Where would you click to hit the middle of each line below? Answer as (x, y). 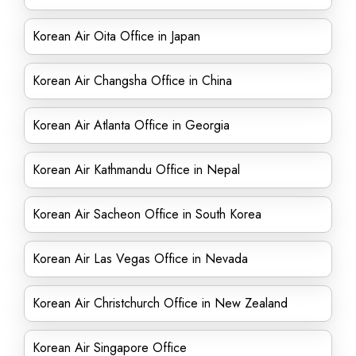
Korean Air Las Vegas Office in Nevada (140, 259)
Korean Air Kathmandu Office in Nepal (136, 170)
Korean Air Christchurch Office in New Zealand (160, 303)
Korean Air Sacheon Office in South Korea (147, 214)
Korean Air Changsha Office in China (132, 81)
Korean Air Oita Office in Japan (116, 36)
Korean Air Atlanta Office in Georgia (131, 125)
